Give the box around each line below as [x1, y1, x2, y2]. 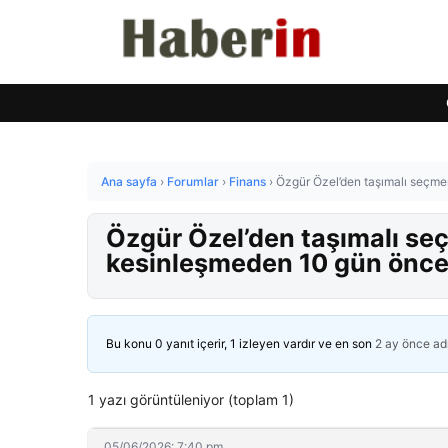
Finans [229, 174, 266, 189]
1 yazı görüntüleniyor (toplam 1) [88, 391, 294, 408]
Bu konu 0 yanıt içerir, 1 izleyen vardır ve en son [106, 336, 375, 351]
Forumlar [167, 174, 219, 189]
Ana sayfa [101, 174, 157, 189]
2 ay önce [375, 336, 430, 351]
